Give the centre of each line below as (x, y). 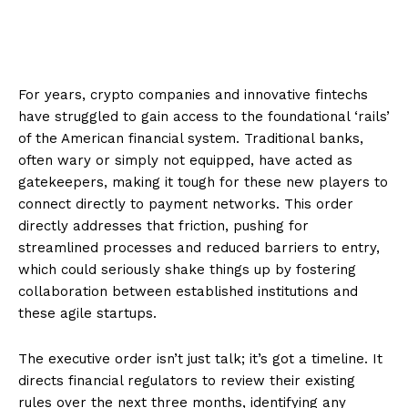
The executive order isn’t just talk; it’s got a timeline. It (200, 358)
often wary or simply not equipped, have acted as (185, 160)
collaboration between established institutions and (188, 291)
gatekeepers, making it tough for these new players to (203, 182)
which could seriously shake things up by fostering (187, 269)
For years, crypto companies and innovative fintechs (193, 94)
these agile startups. (87, 313)
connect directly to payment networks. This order (186, 204)
